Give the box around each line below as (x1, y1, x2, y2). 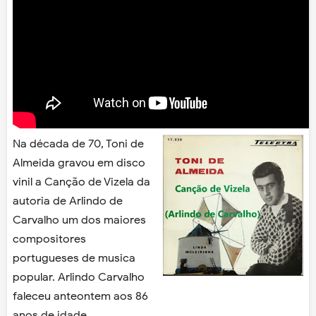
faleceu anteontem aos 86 (13, 289, 148, 304)
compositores (13, 232, 86, 247)
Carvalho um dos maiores (13, 213, 146, 228)
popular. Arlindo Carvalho (13, 270, 145, 285)
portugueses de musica (13, 251, 135, 266)
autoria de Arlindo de (13, 194, 123, 209)
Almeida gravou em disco (13, 156, 145, 171)
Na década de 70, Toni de (13, 137, 144, 152)
